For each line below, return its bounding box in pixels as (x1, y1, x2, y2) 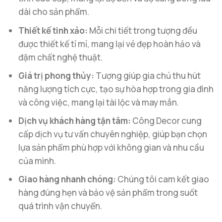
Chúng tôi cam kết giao (116, 173, 210, 185)
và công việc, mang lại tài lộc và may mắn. (18, 96, 179, 108)
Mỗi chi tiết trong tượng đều (88, 24, 198, 36)
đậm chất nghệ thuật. (18, 51, 103, 63)
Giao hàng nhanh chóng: (18, 173, 116, 185)
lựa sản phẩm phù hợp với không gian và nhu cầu (18, 141, 205, 153)
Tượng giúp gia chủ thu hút (94, 69, 201, 81)
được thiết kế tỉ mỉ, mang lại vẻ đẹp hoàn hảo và (18, 38, 201, 50)
